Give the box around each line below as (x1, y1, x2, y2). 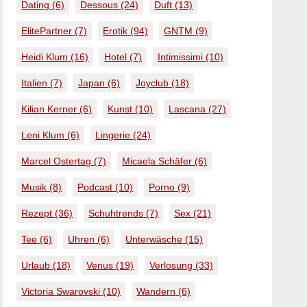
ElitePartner (21, 25, 73, 36)
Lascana (169, 103, 206, 114)
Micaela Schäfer (122, 156, 193, 167)
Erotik (103, 25, 128, 36)
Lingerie (95, 130, 131, 140)
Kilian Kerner (21, 103, 77, 114)
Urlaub (21, 260, 51, 271)
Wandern (136, 286, 176, 297)
